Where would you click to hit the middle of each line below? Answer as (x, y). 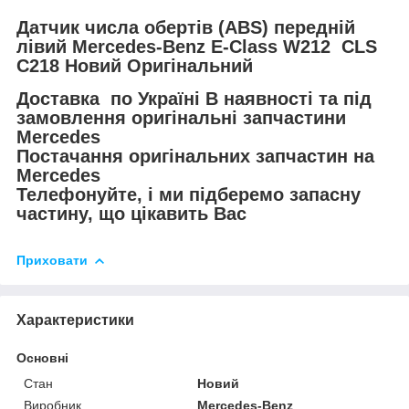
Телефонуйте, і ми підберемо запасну (189, 195)
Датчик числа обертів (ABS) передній (186, 27)
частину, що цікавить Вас (131, 214)
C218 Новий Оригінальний (137, 65)
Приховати (52, 261)
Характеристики (75, 320)
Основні (42, 357)
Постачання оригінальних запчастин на (195, 157)
